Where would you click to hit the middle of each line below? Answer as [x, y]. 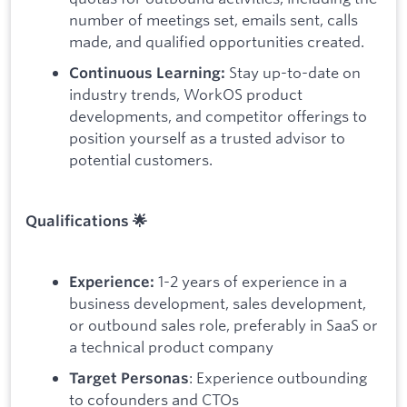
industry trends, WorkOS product [186, 94]
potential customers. [141, 159]
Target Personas [129, 377]
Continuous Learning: [147, 72]
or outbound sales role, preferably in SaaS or [223, 325]
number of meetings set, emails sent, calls [213, 20]
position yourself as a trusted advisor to [207, 137]
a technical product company [171, 347]
